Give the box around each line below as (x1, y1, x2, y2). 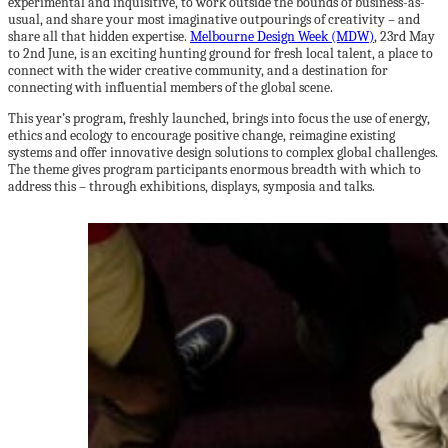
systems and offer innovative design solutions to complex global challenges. (8, 144, 438, 161)
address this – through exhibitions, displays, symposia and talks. (8, 178, 375, 195)
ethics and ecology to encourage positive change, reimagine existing (8, 127, 395, 144)
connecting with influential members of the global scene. (8, 79, 333, 96)
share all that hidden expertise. (8, 28, 190, 45)
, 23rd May (374, 28, 435, 45)
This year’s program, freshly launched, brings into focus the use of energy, (8, 110, 430, 127)
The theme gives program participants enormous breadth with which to (8, 161, 421, 178)
